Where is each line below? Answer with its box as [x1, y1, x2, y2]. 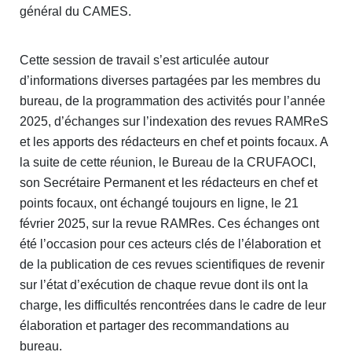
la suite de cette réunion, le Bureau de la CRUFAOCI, [20, 155, 316, 169]
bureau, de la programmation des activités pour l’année [20, 93, 325, 108]
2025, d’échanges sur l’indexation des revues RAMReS [20, 114, 328, 128]
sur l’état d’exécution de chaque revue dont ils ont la [20, 277, 308, 291]
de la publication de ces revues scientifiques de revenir [20, 257, 324, 271]
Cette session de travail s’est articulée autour [20, 53, 269, 67]
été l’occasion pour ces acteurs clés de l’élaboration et [20, 236, 321, 251]
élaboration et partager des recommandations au [20, 318, 289, 332]
